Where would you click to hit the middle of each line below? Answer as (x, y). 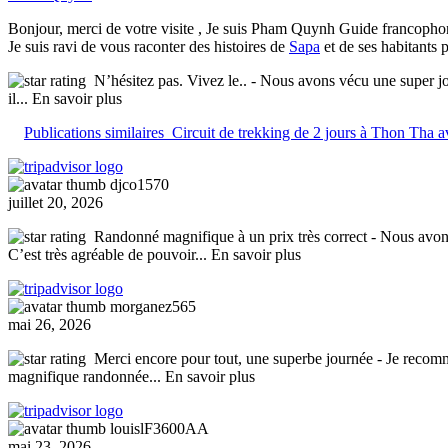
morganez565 (153, 307)
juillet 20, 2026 (55, 203)
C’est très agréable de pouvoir (101, 255)
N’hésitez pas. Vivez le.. (170, 81)
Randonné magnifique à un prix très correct (230, 237)
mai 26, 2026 (49, 325)
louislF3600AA (159, 429)
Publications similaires (94, 133)
